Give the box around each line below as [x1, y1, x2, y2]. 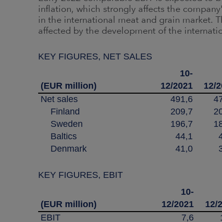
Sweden [41, 119, 83, 129]
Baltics [41, 131, 77, 141]
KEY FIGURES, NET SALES [38, 52, 152, 61]
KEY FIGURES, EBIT [38, 170, 123, 180]
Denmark [41, 144, 87, 154]
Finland [41, 107, 80, 116]
